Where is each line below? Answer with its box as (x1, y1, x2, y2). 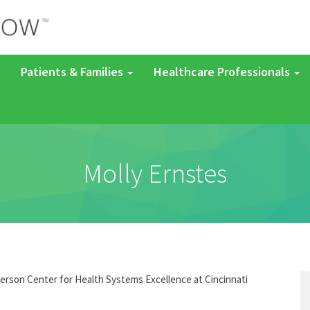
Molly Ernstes (83, 156, 227, 190)
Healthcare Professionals (154, 64, 293, 80)
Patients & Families (21, 64, 126, 80)
